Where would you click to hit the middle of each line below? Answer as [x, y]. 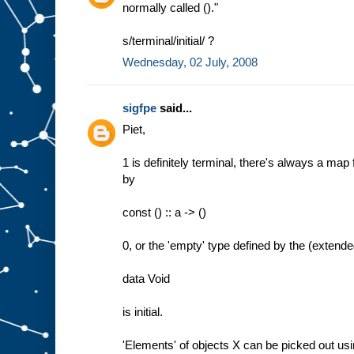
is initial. [143, 312]
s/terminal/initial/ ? [168, 41]
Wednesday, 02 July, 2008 [190, 62]
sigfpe [139, 108]
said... [174, 108]
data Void [146, 279]
